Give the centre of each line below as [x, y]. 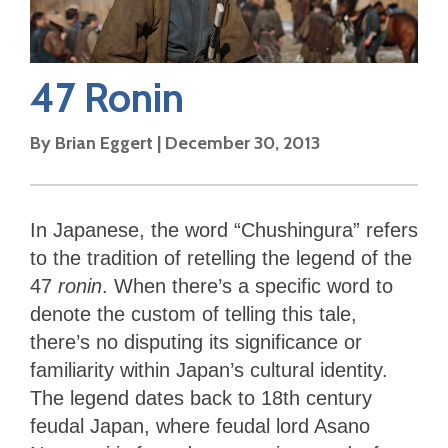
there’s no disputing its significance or [196, 341]
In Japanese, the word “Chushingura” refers [224, 229]
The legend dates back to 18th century [201, 397]
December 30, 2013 [242, 142]
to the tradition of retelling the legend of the [221, 257]
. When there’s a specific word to [247, 285]
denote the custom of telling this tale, [193, 313]
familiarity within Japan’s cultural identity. [209, 369]
